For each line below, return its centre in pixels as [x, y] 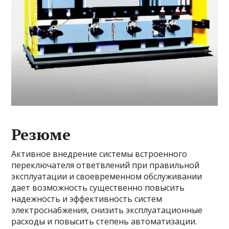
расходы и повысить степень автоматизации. [104, 222]
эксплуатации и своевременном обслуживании [107, 177]
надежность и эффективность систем [87, 199]
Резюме [41, 135]
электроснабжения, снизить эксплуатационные [107, 210]
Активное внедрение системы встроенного [99, 154]
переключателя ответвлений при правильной [106, 165]
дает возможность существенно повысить [98, 188]
